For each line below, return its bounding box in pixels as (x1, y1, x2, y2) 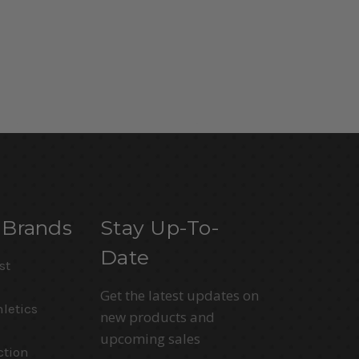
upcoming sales (100, 329, 201, 349)
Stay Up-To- (100, 216, 220, 240)
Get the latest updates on (100, 286, 260, 305)
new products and (100, 308, 216, 327)
